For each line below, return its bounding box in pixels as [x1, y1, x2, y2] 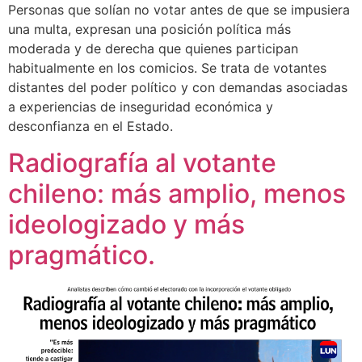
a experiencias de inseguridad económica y [8, 99, 273, 116]
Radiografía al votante [8, 146, 276, 179]
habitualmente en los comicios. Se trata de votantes [8, 60, 326, 77]
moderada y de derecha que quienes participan [8, 40, 298, 57]
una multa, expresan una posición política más [8, 21, 291, 38]
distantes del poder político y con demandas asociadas [8, 79, 347, 96]
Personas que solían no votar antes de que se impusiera [8, 2, 350, 19]
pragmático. [8, 238, 155, 271]
